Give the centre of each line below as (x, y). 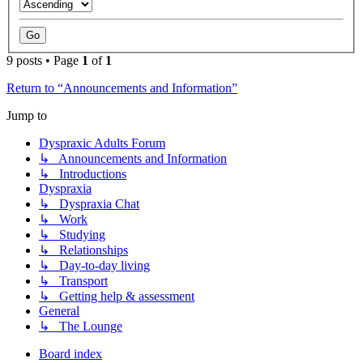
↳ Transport (73, 281)
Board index (70, 354)
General (59, 311)
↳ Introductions (83, 174)
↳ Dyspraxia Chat (89, 204)
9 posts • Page (44, 61)
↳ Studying (72, 235)
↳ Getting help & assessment (117, 297)
